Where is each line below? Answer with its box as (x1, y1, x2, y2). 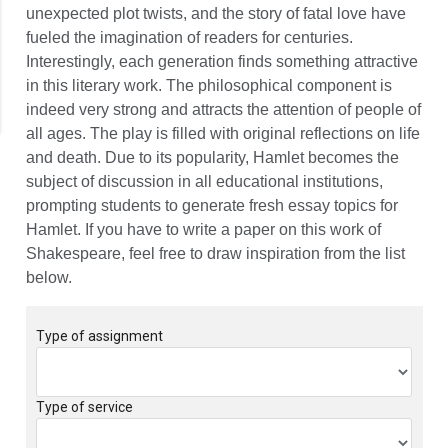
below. (25, 269, 72, 287)
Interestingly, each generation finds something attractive (25, 53, 418, 71)
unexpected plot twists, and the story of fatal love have (25, 5, 406, 23)
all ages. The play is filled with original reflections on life (25, 125, 420, 143)
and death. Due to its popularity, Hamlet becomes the (25, 149, 399, 167)
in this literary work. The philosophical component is (25, 77, 392, 95)
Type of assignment (36, 328, 163, 345)
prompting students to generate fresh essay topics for (25, 197, 398, 215)
